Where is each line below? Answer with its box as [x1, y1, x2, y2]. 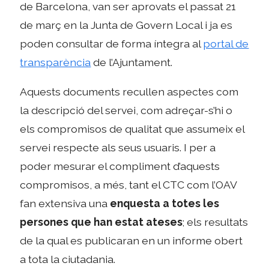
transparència [20, 56, 91, 69]
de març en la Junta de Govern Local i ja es [20, 19, 233, 32]
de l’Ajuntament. [91, 56, 173, 69]
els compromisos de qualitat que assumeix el [20, 122, 245, 135]
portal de [203, 37, 249, 50]
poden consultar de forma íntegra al [20, 37, 204, 50]
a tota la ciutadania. [20, 252, 116, 265]
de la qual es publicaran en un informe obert [20, 234, 243, 247]
